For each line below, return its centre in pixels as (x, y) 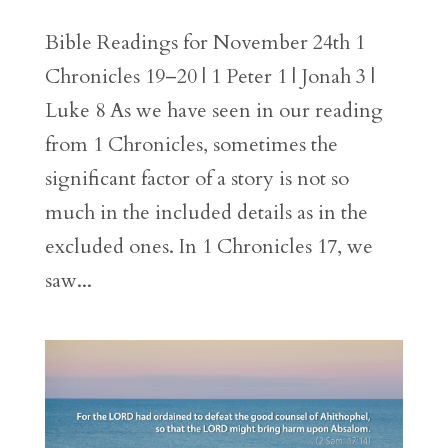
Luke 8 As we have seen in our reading (213, 111)
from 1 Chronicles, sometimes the (191, 145)
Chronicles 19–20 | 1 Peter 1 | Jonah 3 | (209, 77)
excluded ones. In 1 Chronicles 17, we (208, 247)
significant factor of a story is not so (196, 179)
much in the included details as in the (206, 213)
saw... (68, 281)
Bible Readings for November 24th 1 (204, 43)
